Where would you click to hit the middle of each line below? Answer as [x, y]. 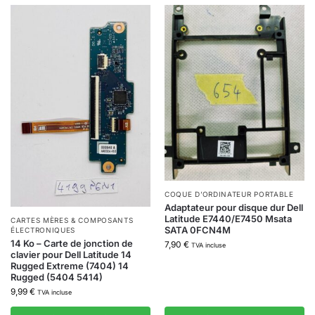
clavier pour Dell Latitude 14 [71, 254]
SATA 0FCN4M [198, 230]
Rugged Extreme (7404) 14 [70, 265]
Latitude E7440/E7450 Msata [228, 218]
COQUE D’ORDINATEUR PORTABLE [229, 194]
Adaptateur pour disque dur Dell [234, 207]
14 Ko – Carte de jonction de [72, 243]
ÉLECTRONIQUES [43, 230]
